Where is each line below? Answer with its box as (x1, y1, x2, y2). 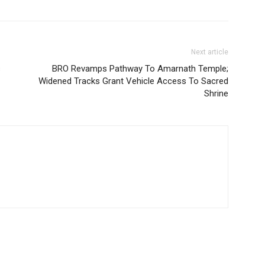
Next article (191, 47, 228, 56)
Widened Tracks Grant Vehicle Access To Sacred (38, 75, 228, 86)
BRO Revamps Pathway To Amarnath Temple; (52, 63, 228, 74)
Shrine (204, 88, 228, 99)
